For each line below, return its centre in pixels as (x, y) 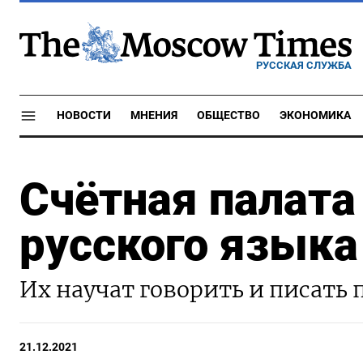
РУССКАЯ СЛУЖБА (304, 65)
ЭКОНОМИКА (315, 115)
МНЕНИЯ (154, 115)
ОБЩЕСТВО (228, 115)
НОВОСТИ (84, 115)
